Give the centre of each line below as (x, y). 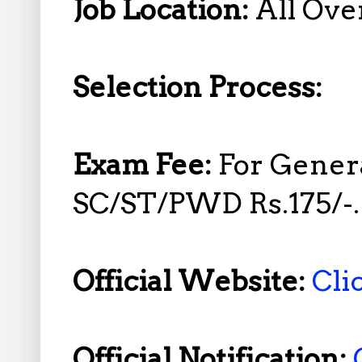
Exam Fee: (145, 165)
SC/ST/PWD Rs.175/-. (216, 204)
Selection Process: (198, 88)
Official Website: (192, 282)
